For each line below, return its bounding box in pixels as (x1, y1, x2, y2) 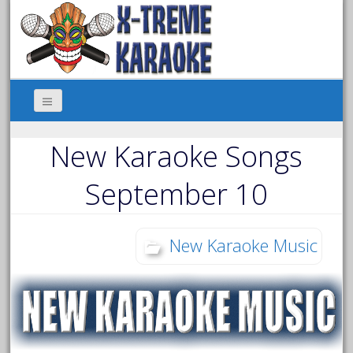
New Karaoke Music (169, 233, 318, 258)
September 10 (84, 175, 268, 214)
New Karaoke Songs (50, 137, 303, 176)
